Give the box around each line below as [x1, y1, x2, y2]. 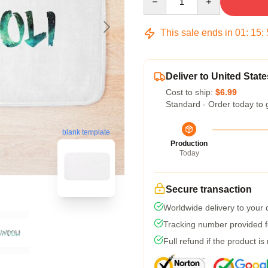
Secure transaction [166, 184, 252, 194]
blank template [62, 128, 110, 137]
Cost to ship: [166, 87, 215, 97]
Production [170, 139, 208, 148]
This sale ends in [158, 28, 235, 38]
